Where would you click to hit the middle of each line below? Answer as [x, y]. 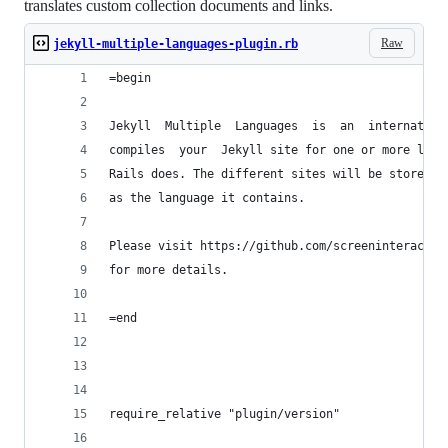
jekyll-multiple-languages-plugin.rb [175, 44]
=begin [130, 78]
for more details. [168, 270]
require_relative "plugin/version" [224, 414]
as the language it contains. [207, 198]
